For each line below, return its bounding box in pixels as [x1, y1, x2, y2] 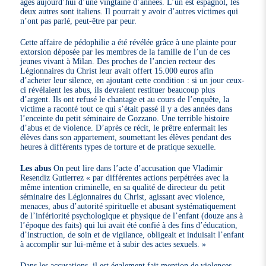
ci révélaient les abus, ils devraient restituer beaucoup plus [20, 84, 216, 94]
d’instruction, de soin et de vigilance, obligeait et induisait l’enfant [20, 229, 245, 239]
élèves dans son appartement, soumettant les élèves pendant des [20, 132, 232, 142]
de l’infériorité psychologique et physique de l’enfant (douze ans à [20, 210, 243, 220]
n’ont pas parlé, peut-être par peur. [20, 15, 137, 26]
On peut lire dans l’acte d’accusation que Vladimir [51, 163, 223, 173]
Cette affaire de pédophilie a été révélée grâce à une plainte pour [20, 37, 237, 47]
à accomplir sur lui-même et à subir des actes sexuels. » [20, 239, 207, 249]
